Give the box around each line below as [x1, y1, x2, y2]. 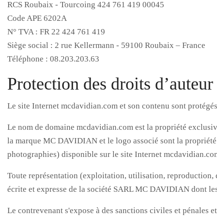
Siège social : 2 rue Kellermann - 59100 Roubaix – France [7, 41, 205, 50]
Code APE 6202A [7, 14, 67, 23]
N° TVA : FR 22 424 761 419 [7, 27, 105, 36]
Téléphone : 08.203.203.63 [7, 54, 99, 63]
